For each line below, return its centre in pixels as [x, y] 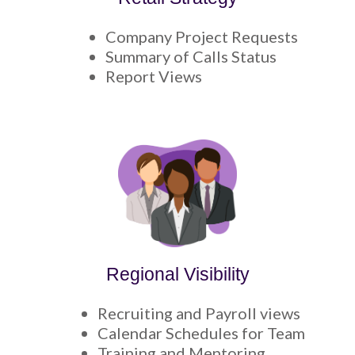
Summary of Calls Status [191, 56]
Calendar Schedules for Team [201, 332]
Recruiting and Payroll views [199, 313]
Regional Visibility [177, 274]
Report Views [153, 76]
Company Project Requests [201, 36]
